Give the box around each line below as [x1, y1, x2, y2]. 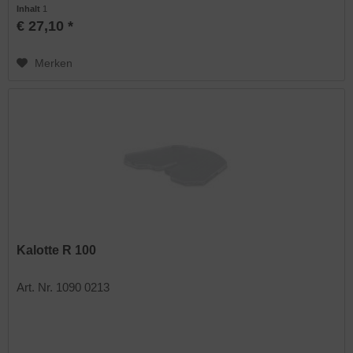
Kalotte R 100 [17, 243, 97, 258]
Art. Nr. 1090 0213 [17, 281, 110, 295]
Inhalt [17, 4, 43, 14]
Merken [35, 57, 73, 70]
